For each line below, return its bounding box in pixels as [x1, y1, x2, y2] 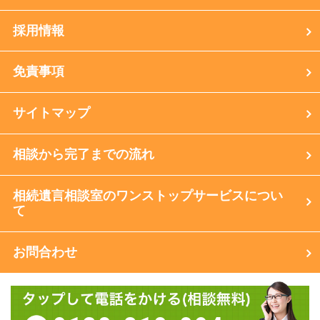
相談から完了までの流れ [12, 147, 154, 162]
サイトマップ [12, 106, 90, 121]
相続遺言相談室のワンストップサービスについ [12, 188, 283, 203]
